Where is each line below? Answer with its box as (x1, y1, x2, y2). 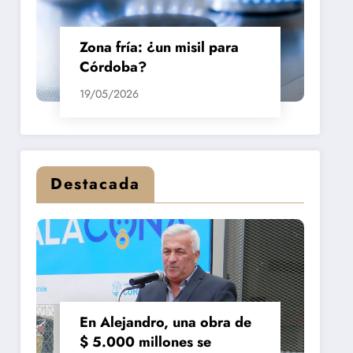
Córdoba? (80, 56, 147, 77)
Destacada (50, 172, 141, 195)
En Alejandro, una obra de (80, 311, 252, 333)
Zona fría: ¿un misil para (80, 36, 240, 58)
